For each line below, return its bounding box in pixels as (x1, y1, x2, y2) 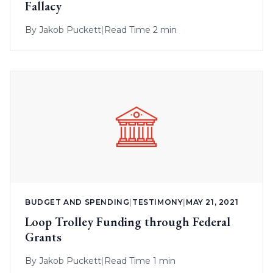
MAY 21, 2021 (186, 197, 239, 207)
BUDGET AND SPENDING (25, 197, 130, 207)
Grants (25, 229, 62, 246)
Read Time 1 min (104, 255, 175, 267)
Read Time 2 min (104, 24, 177, 35)
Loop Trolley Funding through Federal (25, 214, 230, 230)
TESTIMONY (132, 197, 183, 207)
